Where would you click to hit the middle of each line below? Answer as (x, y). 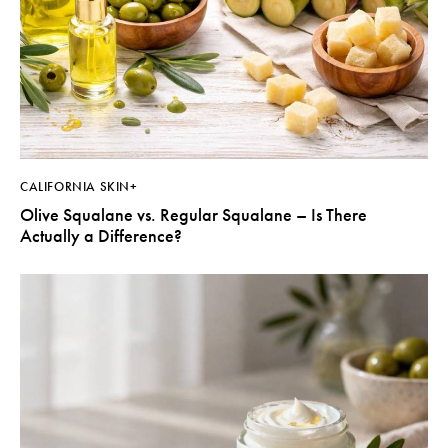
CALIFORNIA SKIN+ (79, 187)
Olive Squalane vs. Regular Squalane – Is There (193, 215)
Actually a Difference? (101, 236)
